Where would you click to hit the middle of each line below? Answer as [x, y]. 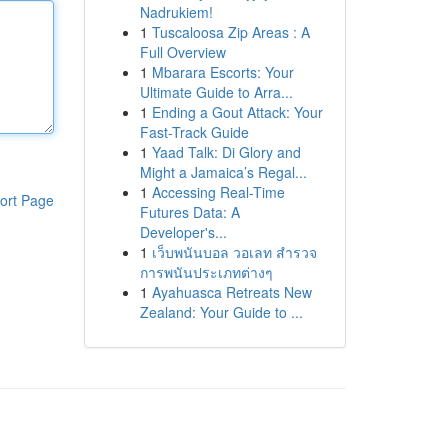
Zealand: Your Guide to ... [221, 312]
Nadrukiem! [176, 12]
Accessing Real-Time [218, 192]
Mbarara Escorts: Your [222, 72]
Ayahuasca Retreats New [231, 292]
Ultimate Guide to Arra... [216, 92]
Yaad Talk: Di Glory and [226, 152]
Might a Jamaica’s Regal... [223, 172]
